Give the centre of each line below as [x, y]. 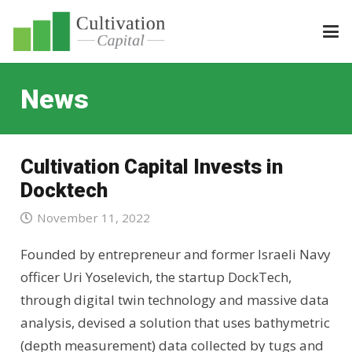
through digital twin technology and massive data [174, 300]
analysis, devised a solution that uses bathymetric [175, 323]
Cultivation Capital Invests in [151, 166]
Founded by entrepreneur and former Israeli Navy [175, 255]
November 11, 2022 [93, 218]
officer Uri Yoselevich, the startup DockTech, [156, 277]
